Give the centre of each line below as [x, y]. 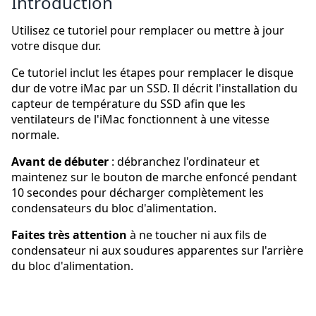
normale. [35, 135]
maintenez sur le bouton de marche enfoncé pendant [154, 177]
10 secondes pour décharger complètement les [138, 193]
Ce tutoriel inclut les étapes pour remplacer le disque [152, 73]
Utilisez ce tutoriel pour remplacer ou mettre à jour [148, 31]
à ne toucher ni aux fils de [197, 235]
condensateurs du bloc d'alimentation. [114, 208]
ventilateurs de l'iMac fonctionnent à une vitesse [140, 120]
